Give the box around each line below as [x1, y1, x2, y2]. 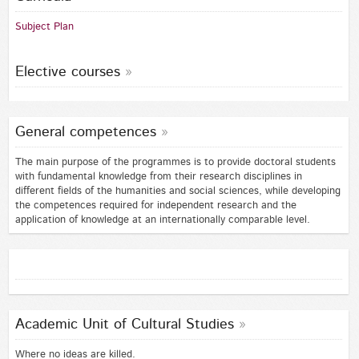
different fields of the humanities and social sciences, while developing [14, 185, 341, 196]
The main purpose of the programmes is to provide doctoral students [14, 156, 336, 167]
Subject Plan [14, 21, 74, 32]
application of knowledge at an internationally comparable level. [14, 214, 310, 225]
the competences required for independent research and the [14, 200, 296, 211]
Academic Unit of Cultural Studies [14, 317, 234, 333]
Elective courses [14, 64, 120, 79]
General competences [14, 124, 156, 139]
